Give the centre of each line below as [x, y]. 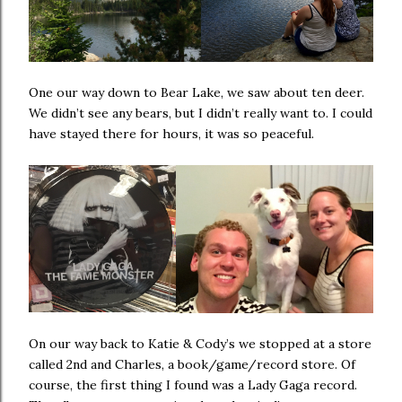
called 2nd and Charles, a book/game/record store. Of [192, 365]
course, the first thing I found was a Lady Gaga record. [193, 385]
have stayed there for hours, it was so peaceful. [171, 134]
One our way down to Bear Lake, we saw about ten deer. [197, 93]
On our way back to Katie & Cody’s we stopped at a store [200, 344]
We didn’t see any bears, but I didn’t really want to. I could [201, 114]
